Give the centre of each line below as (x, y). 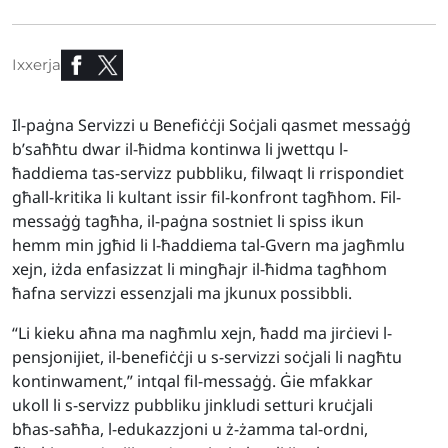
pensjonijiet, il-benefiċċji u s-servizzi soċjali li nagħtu (207, 357)
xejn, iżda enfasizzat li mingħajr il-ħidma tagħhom (199, 269)
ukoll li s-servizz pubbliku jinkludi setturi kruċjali (192, 405)
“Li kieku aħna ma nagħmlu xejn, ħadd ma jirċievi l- (202, 333)
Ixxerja (36, 64)
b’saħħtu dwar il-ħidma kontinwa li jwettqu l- (180, 149)
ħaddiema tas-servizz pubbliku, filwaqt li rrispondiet (208, 173)
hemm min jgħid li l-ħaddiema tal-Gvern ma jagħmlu (208, 245)
